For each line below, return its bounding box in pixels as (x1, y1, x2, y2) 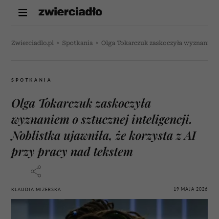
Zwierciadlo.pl (11, 40, 54, 46)
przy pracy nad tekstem (11, 143, 133, 159)
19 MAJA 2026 (174, 186, 208, 192)
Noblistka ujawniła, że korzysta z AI (11, 127, 196, 143)
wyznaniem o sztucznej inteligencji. (11, 111, 192, 127)
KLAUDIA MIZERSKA (11, 187, 61, 192)
